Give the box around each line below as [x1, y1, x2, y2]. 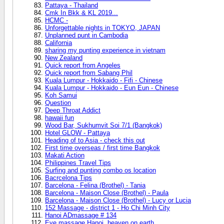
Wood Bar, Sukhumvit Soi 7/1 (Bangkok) [45, 121, 162, 129]
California [45, 38, 72, 46]
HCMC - [45, 16, 68, 24]
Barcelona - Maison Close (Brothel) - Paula [45, 188, 168, 196]
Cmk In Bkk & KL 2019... [45, 8, 118, 16]
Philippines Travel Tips [45, 158, 111, 166]
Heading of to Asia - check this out [45, 136, 145, 144]
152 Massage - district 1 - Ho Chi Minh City [45, 203, 170, 211]
